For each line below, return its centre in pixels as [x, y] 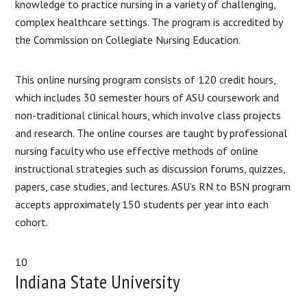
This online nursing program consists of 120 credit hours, [146, 79]
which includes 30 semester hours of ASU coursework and [147, 97]
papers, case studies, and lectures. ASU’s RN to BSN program [153, 186]
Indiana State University [98, 281]
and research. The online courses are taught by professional [151, 133]
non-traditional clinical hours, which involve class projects [148, 115]
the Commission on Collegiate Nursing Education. [128, 39]
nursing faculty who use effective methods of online [137, 150]
